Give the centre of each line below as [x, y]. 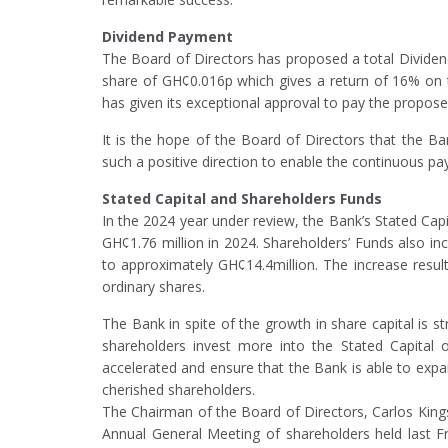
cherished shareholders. [178, 390]
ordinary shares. [153, 287]
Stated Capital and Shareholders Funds [244, 199]
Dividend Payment [167, 37]
